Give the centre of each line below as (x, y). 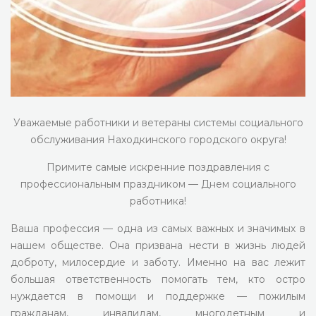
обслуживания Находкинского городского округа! (158, 140)
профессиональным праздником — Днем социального (158, 184)
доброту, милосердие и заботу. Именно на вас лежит (158, 262)
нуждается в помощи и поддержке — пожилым (158, 296)
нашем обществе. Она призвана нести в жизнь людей (158, 245)
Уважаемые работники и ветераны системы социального (158, 123)
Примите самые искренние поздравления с (158, 167)
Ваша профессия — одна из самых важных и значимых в (158, 229)
